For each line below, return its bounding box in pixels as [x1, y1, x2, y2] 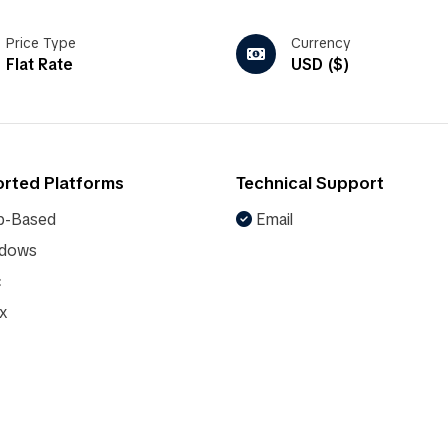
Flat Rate [6, 54, 73, 75]
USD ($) [291, 54, 350, 75]
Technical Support [236, 172, 384, 194]
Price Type [6, 34, 76, 52]
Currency [291, 34, 351, 52]
